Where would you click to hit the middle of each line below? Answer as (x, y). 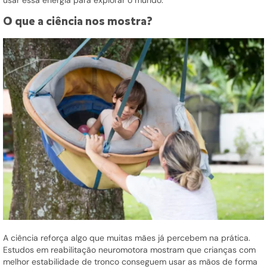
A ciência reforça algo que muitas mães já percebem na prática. (127, 237)
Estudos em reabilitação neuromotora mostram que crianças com (129, 249)
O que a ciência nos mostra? (78, 21)
